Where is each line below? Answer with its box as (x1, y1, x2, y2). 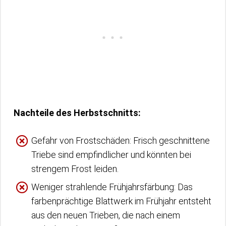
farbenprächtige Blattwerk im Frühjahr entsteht (31, 195, 211, 206)
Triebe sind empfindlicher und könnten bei (31, 149, 191, 160)
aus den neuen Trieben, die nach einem (31, 209, 180, 220)
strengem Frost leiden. (31, 163, 119, 174)
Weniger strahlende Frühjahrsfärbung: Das (31, 181, 193, 192)
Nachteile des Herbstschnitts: (14, 107, 141, 118)
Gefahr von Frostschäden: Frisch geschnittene (31, 135, 210, 146)
